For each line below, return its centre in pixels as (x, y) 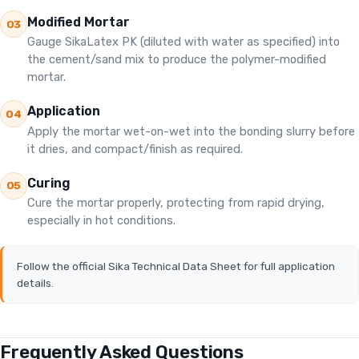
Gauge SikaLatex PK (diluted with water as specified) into (184, 41)
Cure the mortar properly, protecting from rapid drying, (176, 203)
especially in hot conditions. (101, 221)
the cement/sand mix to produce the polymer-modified (177, 59)
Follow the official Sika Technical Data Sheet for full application (175, 266)
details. (35, 282)
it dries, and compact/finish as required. (135, 149)
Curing (49, 184)
